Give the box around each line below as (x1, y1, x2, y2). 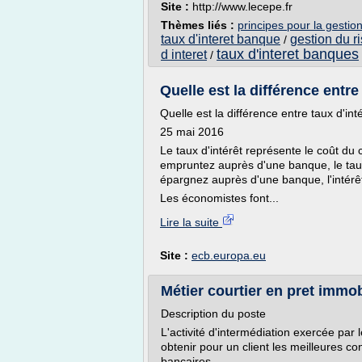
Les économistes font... (160, 192, 279, 204)
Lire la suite (160, 216, 222, 229)
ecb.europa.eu (192, 249, 266, 262)
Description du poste (161, 307, 266, 320)
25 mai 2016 (160, 125, 224, 138)
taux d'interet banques (217, 46, 359, 62)
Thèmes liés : (161, 19, 238, 32)
